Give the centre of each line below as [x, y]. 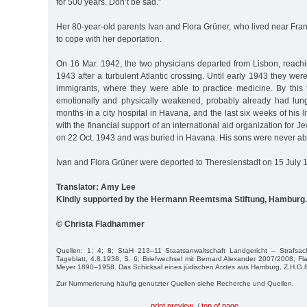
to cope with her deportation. [109, 39]
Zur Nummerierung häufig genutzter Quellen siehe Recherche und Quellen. [175, 283]
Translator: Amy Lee [96, 187]
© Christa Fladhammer [100, 224]
